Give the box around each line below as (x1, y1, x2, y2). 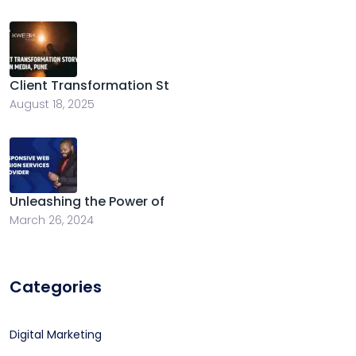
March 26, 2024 (10, 212, 94, 229)
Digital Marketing (10, 327, 102, 343)
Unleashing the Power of (10, 192, 164, 211)
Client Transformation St (10, 76, 169, 95)
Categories (10, 276, 102, 299)
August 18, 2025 (10, 96, 95, 113)
